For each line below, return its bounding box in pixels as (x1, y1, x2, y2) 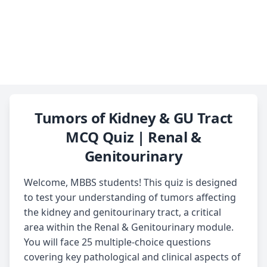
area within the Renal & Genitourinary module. (24, 221, 234, 234)
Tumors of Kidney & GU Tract (35, 108, 232, 128)
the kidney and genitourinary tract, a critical (24, 206, 221, 219)
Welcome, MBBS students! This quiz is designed (24, 176, 237, 189)
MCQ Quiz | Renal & (66, 127, 201, 147)
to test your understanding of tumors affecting (24, 191, 236, 204)
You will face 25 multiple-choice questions (24, 235, 211, 249)
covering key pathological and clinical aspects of (24, 250, 241, 263)
